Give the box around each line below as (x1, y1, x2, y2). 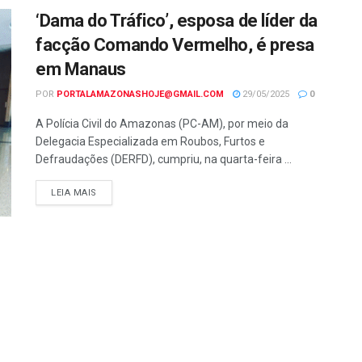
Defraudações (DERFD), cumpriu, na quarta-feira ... (36, 153, 292, 166)
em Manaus (36, 59, 127, 79)
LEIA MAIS (51, 187, 97, 198)
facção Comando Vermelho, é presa (36, 35, 314, 55)
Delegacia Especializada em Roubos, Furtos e (36, 135, 265, 148)
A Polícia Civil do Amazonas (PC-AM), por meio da (36, 117, 288, 130)
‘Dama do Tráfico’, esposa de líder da (36, 11, 318, 31)
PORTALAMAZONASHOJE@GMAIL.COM (57, 89, 224, 99)
